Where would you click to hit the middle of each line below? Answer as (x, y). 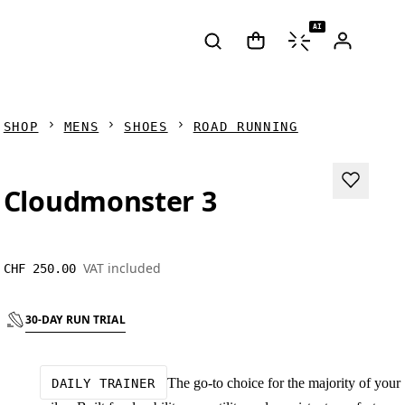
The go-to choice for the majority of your (283, 382)
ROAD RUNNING (245, 127)
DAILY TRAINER (103, 383)
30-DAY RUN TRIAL (75, 320)
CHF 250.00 (39, 269)
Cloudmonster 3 (110, 202)
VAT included (122, 268)
